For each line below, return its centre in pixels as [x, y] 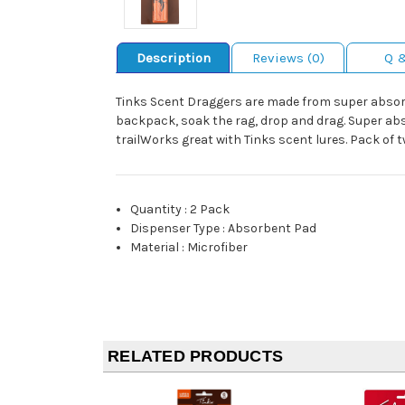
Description [173, 58]
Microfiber [218, 248]
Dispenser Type [175, 229]
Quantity [156, 210]
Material [155, 248]
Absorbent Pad [273, 229]
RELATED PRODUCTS [195, 357]
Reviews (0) [288, 58]
